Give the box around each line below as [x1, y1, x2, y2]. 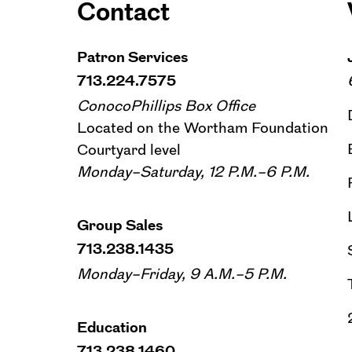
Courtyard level [77, 141, 181, 157]
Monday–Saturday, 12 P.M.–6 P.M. [77, 163, 310, 179]
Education [77, 319, 147, 335]
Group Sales [77, 217, 163, 233]
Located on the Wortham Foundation [77, 119, 328, 135]
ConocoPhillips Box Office [77, 97, 255, 113]
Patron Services [77, 49, 188, 64]
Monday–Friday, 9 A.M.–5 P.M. [77, 266, 287, 281]
